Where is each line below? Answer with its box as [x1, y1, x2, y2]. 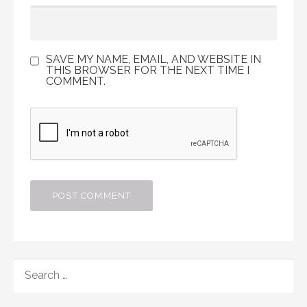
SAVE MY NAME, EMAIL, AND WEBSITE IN [46, 53, 261, 66]
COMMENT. [46, 75, 106, 88]
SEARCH [13, 258, 58, 272]
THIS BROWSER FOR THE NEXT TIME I [46, 64, 249, 77]
